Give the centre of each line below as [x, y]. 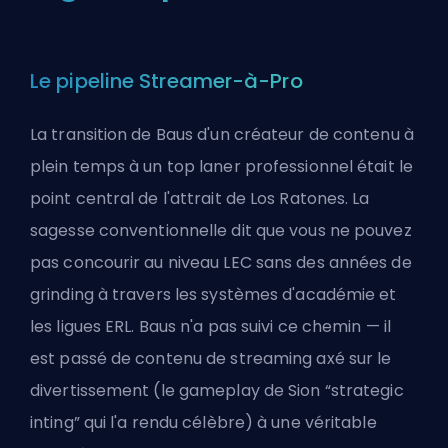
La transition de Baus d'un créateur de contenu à [222, 134]
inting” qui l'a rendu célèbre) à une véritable [203, 422]
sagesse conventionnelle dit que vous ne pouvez [221, 230]
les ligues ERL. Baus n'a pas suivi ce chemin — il [210, 326]
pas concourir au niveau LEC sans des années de [221, 262]
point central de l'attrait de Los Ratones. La [200, 198]
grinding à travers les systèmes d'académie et [213, 294]
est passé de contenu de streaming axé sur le [211, 358]
